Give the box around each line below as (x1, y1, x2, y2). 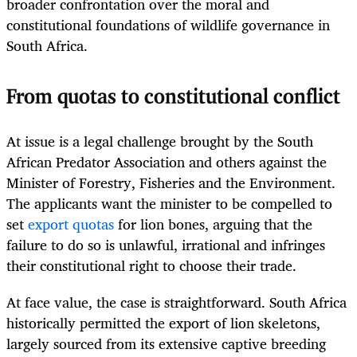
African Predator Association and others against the (6, 149, 327, 174)
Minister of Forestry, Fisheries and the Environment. (6, 170, 335, 194)
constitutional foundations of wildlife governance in (6, 13, 330, 37)
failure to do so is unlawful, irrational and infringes (6, 232, 325, 257)
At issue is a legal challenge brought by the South (6, 128, 313, 153)
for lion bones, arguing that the (114, 211, 312, 236)
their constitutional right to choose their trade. (6, 253, 296, 277)
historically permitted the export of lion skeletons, (6, 310, 320, 335)
